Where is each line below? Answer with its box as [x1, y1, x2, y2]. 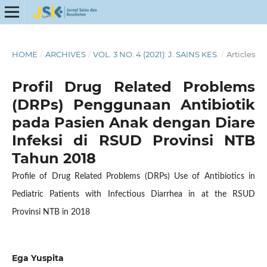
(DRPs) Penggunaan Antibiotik [11, 95, 256, 113]
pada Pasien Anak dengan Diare [11, 113, 256, 131]
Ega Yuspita [11, 252, 64, 263]
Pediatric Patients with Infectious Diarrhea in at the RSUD [11, 190, 256, 198]
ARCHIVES [45, 49, 86, 59]
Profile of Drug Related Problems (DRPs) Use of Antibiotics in [11, 172, 256, 181]
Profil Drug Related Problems [11, 77, 256, 95]
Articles [226, 49, 255, 59]
